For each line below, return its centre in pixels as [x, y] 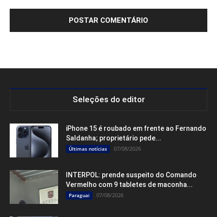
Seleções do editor [108, 99]
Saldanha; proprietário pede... [114, 138]
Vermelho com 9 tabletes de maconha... [129, 184]
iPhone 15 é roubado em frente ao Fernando [136, 128]
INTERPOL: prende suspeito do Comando [131, 175]
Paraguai [79, 195]
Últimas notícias [88, 148]
